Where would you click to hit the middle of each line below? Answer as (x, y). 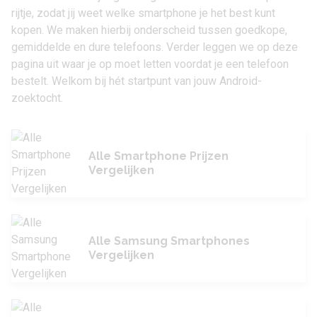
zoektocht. (37, 98)
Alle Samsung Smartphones (169, 241)
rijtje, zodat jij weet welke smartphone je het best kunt (143, 13)
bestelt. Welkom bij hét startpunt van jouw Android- (137, 81)
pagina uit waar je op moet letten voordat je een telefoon (150, 64)
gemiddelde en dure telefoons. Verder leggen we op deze (155, 47)
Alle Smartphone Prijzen (158, 156)
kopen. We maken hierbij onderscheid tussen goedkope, (149, 30)
